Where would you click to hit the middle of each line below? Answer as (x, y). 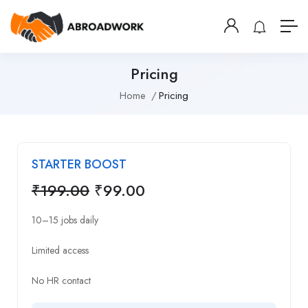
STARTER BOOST (79, 164)
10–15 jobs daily (65, 220)
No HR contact (61, 280)
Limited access (60, 250)
